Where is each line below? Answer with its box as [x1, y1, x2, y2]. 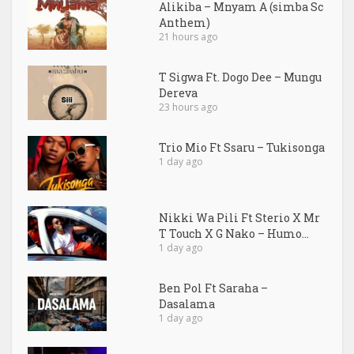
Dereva [159, 85, 198, 101]
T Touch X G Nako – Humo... [159, 226, 310, 242]
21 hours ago [159, 30, 219, 44]
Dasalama [159, 296, 216, 312]
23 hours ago [159, 100, 219, 115]
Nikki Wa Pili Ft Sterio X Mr [159, 210, 321, 226]
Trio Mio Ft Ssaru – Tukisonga [159, 140, 326, 156]
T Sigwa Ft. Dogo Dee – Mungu [159, 70, 322, 85]
